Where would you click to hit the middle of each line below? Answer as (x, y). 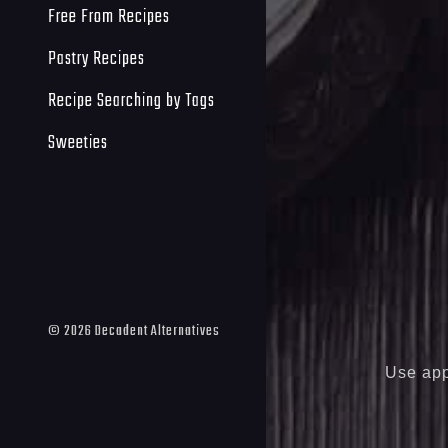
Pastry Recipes (96, 58)
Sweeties (78, 142)
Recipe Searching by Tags (131, 100)
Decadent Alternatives (157, 331)
